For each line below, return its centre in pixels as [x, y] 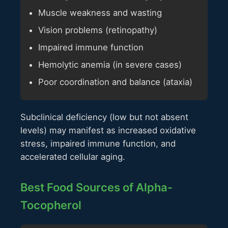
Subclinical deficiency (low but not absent [104, 117]
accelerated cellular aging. [73, 157]
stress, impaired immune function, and [98, 144]
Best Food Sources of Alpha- [96, 188]
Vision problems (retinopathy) [98, 30]
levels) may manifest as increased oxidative [108, 131]
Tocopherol [51, 205]
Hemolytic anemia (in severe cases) [110, 65]
